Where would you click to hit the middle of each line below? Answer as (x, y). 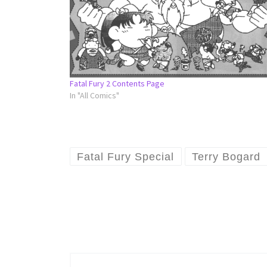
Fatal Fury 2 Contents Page (117, 83)
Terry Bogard (226, 156)
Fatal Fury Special (126, 156)
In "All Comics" (94, 95)
